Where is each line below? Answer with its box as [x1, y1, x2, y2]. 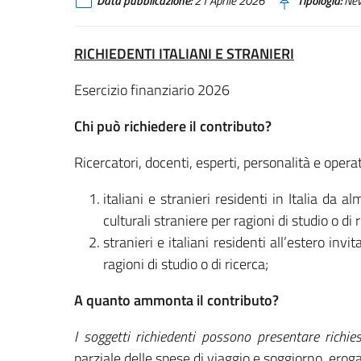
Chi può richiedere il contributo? [74, 114, 272, 137]
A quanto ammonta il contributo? [74, 288, 279, 311]
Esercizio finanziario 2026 [74, 78, 230, 101]
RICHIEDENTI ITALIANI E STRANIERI [74, 42, 294, 64]
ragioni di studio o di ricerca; [103, 252, 268, 275]
